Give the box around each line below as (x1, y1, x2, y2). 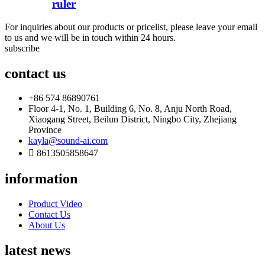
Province (28, 125, 62, 135)
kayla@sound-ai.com (28, 135, 108, 146)
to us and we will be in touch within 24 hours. (5, 32, 176, 43)
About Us (28, 220, 65, 231)
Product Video (28, 199, 82, 209)
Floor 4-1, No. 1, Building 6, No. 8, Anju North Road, (28, 104, 232, 114)
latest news (5, 243, 70, 258)
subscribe (5, 43, 40, 53)
